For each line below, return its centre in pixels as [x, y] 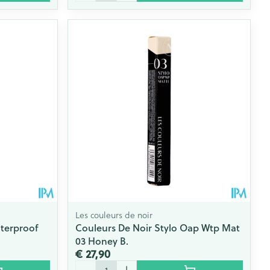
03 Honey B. [102, 240]
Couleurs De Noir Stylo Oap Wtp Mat [158, 227]
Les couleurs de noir [114, 215]
